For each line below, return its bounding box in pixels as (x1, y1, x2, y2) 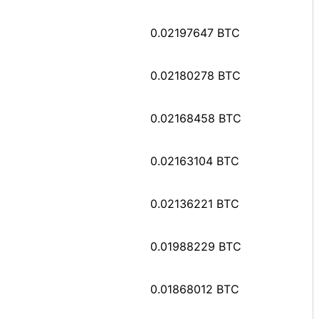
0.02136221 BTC (150, 196, 239, 211)
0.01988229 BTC (150, 239, 241, 253)
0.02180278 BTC (150, 68, 241, 83)
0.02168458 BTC (150, 110, 241, 125)
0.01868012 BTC (150, 281, 239, 296)
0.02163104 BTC (150, 153, 239, 168)
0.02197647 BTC (150, 25, 240, 40)
